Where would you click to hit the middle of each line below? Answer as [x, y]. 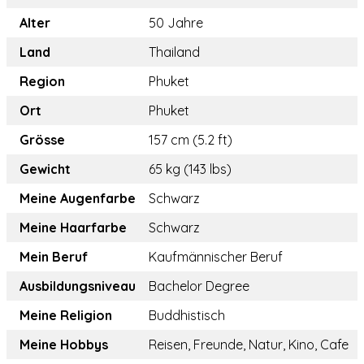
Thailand [174, 52]
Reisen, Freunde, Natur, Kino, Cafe [249, 345]
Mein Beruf [54, 257]
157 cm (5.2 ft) [191, 140]
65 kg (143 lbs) [190, 169]
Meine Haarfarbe [73, 228]
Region [42, 82]
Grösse [42, 140]
